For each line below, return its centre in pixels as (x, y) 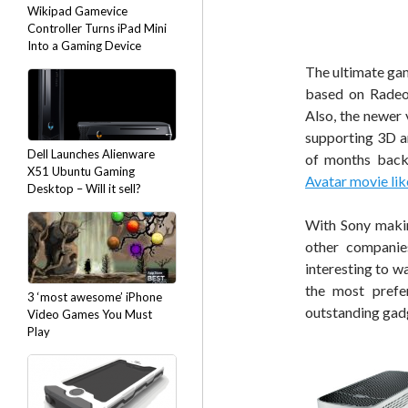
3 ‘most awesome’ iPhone (95, 297)
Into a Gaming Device (84, 46)
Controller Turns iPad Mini (97, 28)
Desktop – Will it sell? (84, 189)
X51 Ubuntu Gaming (81, 171)
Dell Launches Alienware (91, 154)
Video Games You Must (90, 314)
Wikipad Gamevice (77, 11)
